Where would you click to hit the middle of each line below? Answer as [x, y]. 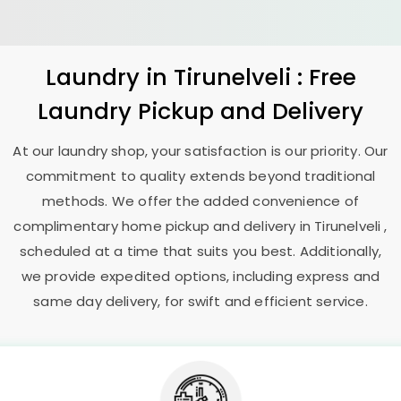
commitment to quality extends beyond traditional [200, 176]
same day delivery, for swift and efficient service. [200, 301]
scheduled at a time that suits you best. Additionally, [200, 251]
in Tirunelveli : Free [251, 77]
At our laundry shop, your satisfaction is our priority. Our [200, 151]
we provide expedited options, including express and [200, 276]
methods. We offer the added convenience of [200, 201]
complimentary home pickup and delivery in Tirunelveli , [200, 226]
